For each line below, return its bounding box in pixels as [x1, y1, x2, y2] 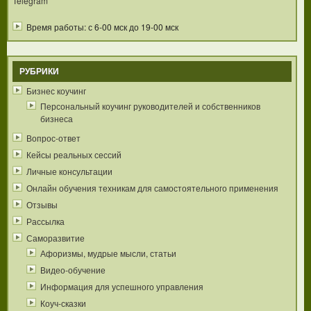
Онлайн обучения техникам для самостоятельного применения [26, 182, 278, 194]
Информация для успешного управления [40, 280, 203, 293]
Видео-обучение [40, 264, 106, 276]
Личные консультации [26, 165, 112, 178]
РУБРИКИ [19, 67, 59, 77]
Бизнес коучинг [26, 85, 86, 97]
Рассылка [26, 215, 65, 228]
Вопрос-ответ [26, 132, 81, 144]
